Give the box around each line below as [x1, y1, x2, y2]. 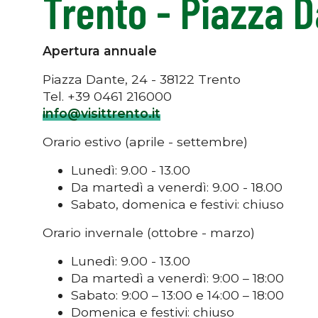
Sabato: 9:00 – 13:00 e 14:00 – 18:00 [71, 287, 284, 302]
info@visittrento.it [43, 105, 160, 121]
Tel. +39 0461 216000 [43, 88, 175, 104]
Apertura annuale [43, 43, 157, 58]
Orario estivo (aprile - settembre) [43, 133, 248, 149]
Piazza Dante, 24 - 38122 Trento [43, 71, 241, 87]
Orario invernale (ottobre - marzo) [43, 224, 255, 240]
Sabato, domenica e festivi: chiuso [71, 196, 284, 212]
